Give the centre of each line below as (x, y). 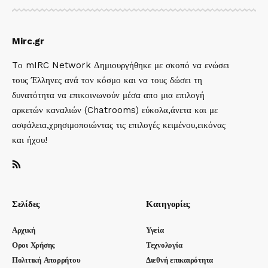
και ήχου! (30, 140)
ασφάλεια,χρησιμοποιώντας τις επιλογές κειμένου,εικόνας (119, 125)
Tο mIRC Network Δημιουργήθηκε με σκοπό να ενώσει (121, 65)
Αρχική (24, 230)
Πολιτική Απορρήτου (46, 260)
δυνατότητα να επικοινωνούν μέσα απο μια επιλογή (108, 95)
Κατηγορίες (168, 204)
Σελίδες (26, 204)
